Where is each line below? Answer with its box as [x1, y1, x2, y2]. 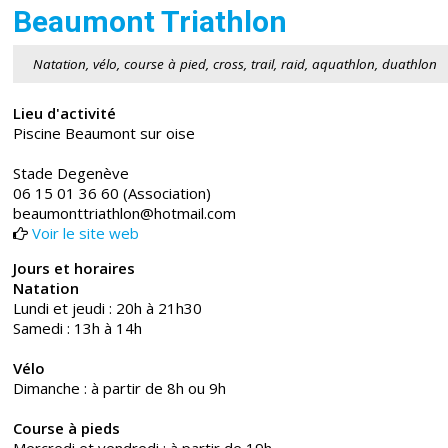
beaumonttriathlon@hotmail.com [13, 203, 237, 224]
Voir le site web [32, 223, 140, 244]
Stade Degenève [13, 163, 130, 184]
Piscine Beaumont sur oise [13, 123, 196, 144]
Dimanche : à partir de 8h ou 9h [13, 378, 227, 399]
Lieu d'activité [13, 103, 117, 124]
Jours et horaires [13, 258, 136, 279]
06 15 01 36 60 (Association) [13, 183, 212, 204]
